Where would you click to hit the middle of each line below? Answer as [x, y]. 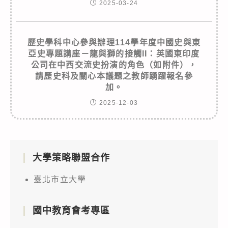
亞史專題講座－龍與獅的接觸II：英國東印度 [114, 53]
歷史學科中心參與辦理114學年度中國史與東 [114, 42]
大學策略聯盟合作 [71, 158]
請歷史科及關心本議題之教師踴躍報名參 [114, 76]
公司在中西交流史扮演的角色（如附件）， [114, 65]
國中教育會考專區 [71, 210]
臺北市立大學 [60, 179]
